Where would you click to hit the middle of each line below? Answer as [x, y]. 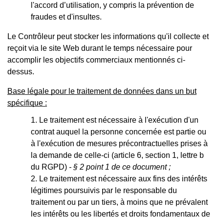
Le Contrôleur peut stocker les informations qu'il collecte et [108, 36]
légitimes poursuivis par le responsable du [104, 190]
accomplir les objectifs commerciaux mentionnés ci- [96, 60]
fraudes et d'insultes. [66, 17]
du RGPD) [50, 167]
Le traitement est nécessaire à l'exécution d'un [119, 120]
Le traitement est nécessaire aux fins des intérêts [123, 178]
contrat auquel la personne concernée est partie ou [119, 131]
